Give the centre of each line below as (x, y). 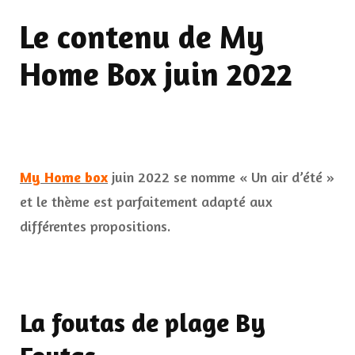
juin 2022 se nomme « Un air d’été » (221, 177)
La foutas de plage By (143, 323)
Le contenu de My (142, 37)
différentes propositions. (95, 226)
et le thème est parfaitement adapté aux (146, 202)
